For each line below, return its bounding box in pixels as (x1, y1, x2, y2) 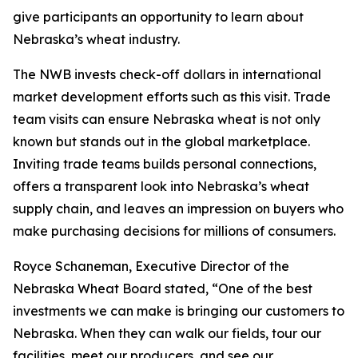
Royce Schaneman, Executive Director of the (13, 258, 289, 274)
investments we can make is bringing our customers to (13, 303, 344, 319)
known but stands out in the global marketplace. (13, 133, 310, 149)
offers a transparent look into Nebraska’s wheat (13, 178, 309, 194)
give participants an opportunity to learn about (13, 9, 304, 25)
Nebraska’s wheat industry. (13, 31, 180, 47)
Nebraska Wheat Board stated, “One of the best (13, 280, 312, 296)
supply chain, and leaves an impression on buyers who (13, 201, 344, 217)
